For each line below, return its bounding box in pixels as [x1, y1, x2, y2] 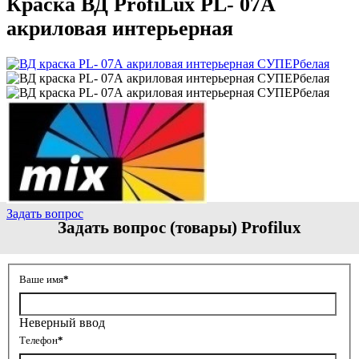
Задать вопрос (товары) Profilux [58, 217, 301, 237]
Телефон [19, 334, 58, 347]
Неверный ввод [19, 316, 105, 330]
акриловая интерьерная [6, 16, 233, 40]
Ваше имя [19, 273, 63, 286]
